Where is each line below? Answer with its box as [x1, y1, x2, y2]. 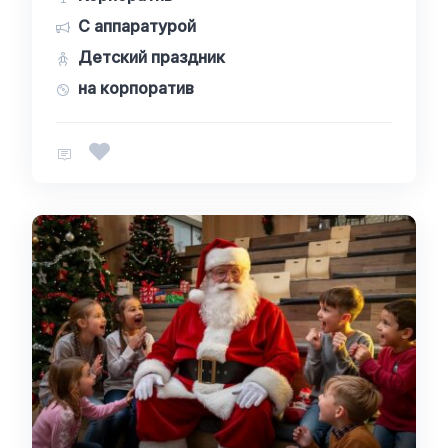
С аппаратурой [78, 16, 196, 36]
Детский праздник [78, 47, 225, 67]
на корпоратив [78, 78, 194, 98]
